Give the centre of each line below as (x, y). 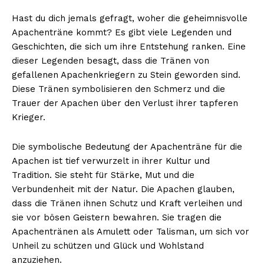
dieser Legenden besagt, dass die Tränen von (110, 60)
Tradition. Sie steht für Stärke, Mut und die (103, 175)
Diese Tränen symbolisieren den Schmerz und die (118, 89)
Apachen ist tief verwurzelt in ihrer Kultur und (111, 161)
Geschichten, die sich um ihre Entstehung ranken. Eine (129, 46)
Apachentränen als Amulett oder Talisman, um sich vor (131, 231)
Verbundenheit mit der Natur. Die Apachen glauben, (123, 189)
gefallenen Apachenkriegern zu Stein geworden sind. (126, 75)
